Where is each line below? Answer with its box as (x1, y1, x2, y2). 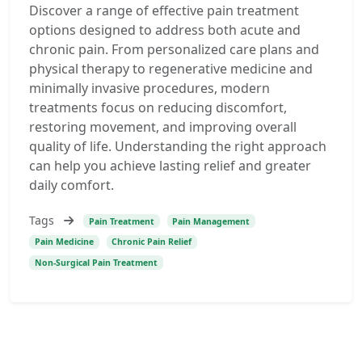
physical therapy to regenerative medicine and (29, 60, 313, 78)
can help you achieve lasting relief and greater (29, 157, 311, 175)
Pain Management (172, 215, 250, 227)
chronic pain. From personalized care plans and (29, 40, 319, 58)
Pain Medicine (34, 236, 94, 248)
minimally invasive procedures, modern (29, 79, 270, 97)
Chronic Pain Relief (112, 236, 192, 248)
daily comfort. (29, 176, 114, 194)
